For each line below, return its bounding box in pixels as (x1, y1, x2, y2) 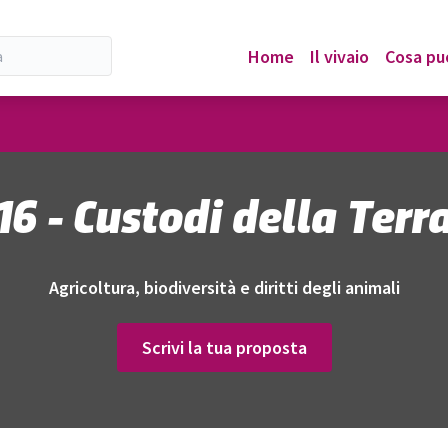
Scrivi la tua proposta (141, 336, 307, 359)
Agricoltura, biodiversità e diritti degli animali (48, 276, 400, 299)
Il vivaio (310, 44, 369, 68)
